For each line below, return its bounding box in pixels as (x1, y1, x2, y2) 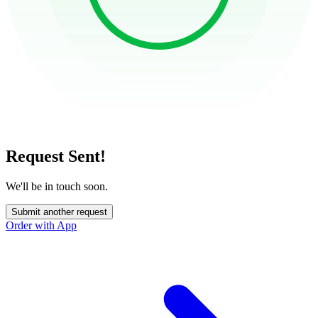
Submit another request (11, 206, 107, 217)
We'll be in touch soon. (6, 180, 108, 192)
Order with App (6, 219, 77, 231)
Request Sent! (6, 146, 106, 165)
